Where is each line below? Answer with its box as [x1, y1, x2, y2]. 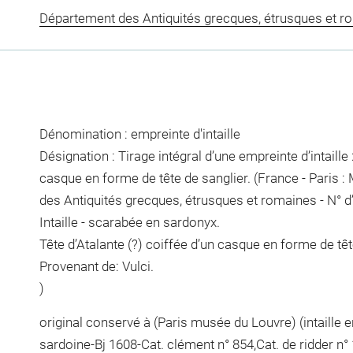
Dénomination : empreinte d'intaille [39, 125, 240, 142]
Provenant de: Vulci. [39, 258, 154, 274]
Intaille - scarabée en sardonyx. [39, 214, 220, 230]
